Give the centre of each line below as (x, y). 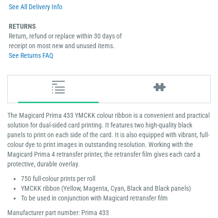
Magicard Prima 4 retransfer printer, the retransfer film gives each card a (104, 154)
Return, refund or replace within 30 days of (65, 36)
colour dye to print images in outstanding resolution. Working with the (100, 144)
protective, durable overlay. (44, 164)
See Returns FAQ (31, 55)
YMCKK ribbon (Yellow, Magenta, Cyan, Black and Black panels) (106, 188)
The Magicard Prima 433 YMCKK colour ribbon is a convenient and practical (109, 115)
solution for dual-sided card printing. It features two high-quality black (100, 125)
